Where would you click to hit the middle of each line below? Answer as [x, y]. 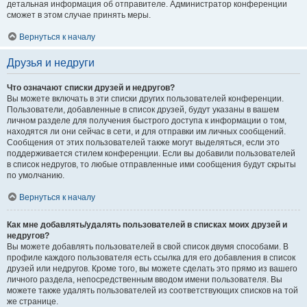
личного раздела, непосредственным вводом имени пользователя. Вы [145, 280]
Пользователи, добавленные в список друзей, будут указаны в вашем [143, 110]
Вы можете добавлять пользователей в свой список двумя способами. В [148, 247]
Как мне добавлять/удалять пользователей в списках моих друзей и [147, 225]
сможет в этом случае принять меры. [79, 15]
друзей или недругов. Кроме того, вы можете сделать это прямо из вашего [152, 269]
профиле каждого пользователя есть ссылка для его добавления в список [151, 258]
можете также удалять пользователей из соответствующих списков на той [152, 291]
